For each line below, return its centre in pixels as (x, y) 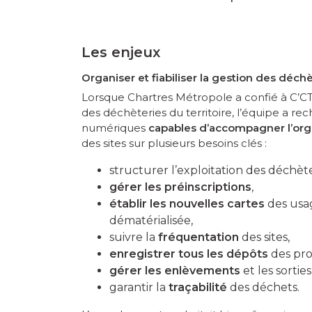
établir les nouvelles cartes (187, 203)
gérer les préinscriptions (180, 187)
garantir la (139, 287)
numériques (115, 127)
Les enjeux (121, 52)
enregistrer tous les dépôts (189, 253)
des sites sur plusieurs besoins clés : (174, 143)
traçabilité (198, 287)
